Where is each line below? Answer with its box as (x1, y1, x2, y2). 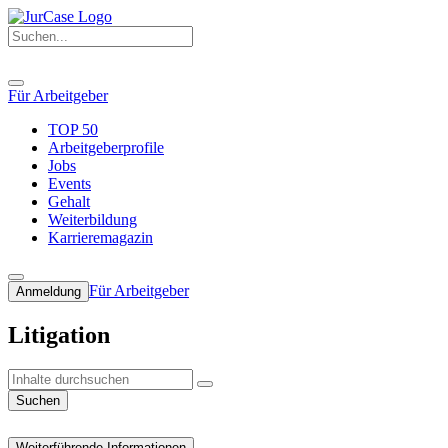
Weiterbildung (48, 211, 137, 229)
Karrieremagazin (48, 229, 153, 247)
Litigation (8, 322, 110, 349)
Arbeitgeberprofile (48, 139, 164, 157)
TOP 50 (48, 121, 98, 139)
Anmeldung (16, 284, 81, 300)
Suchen (16, 392, 60, 408)
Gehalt (48, 193, 90, 211)
